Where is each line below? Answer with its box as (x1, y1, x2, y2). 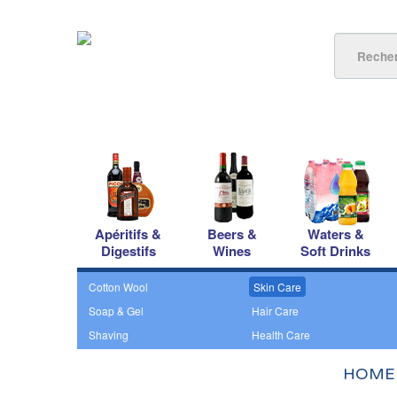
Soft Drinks (300, 241, 370, 261)
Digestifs (100, 241, 156, 261)
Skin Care (253, 279, 301, 294)
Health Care (251, 327, 310, 342)
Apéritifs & (95, 224, 161, 244)
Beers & (206, 224, 257, 244)
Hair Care (251, 303, 299, 318)
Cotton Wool (89, 279, 148, 294)
